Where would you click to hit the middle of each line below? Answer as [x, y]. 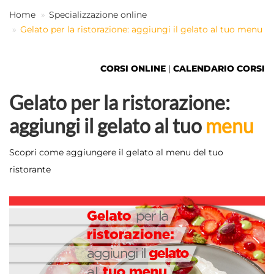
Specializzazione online [98, 15]
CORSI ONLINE [133, 68]
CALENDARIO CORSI [219, 68]
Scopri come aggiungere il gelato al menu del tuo [116, 152]
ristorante [30, 169]
